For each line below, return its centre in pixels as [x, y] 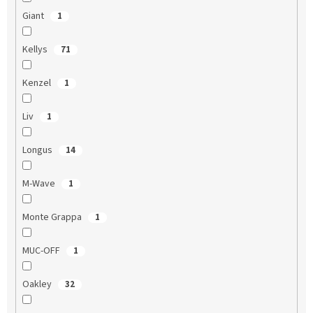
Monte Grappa [53, 217]
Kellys [36, 49]
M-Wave [39, 183]
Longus [38, 150]
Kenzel [37, 83]
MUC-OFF [42, 250]
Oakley [38, 284]
